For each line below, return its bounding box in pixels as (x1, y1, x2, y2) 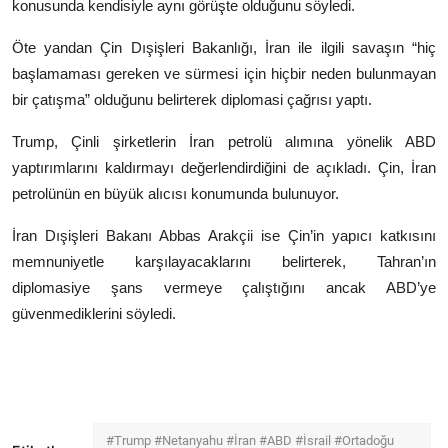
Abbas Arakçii (159, 227, 253, 245)
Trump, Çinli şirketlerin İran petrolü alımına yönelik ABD (12, 133, 436, 151)
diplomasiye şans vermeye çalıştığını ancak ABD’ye (12, 279, 436, 297)
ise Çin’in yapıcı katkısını (253, 227, 436, 245)
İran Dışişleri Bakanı (12, 227, 159, 245)
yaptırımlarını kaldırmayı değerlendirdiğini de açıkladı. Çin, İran (12, 159, 436, 177)
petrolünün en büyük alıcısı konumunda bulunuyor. (12, 185, 339, 203)
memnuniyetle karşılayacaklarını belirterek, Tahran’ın (12, 253, 436, 271)
